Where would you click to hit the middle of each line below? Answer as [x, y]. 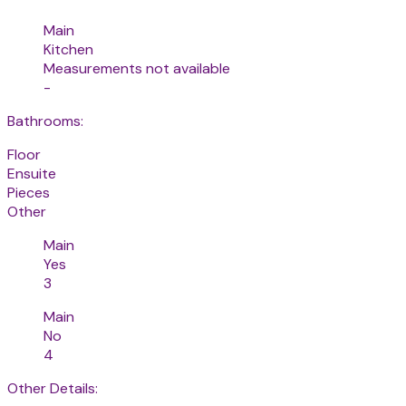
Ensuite [32, 174]
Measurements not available [137, 69]
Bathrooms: [45, 121]
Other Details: [53, 389]
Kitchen [68, 50]
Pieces [29, 193]
